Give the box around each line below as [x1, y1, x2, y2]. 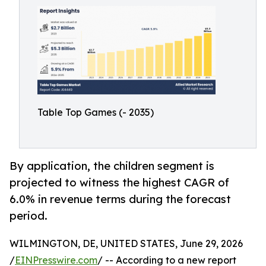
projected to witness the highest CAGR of [9, 176, 229, 189]
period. [9, 209, 47, 223]
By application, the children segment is [9, 159, 214, 173]
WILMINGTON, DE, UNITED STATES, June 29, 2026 [9, 237, 243, 250]
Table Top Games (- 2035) [37, 106, 154, 118]
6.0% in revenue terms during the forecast [9, 192, 231, 206]
